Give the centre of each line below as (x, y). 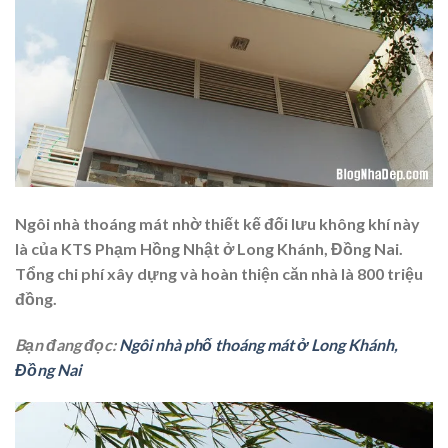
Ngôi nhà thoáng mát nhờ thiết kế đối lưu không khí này (217, 223)
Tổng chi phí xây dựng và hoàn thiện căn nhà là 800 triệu (219, 273)
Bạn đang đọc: (67, 344)
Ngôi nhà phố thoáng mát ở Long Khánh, (258, 344)
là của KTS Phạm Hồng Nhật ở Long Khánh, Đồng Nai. (209, 248)
